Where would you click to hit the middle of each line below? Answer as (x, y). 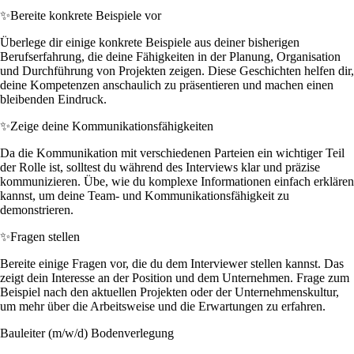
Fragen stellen (45, 236)
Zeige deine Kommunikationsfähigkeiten (112, 126)
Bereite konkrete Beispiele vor (86, 15)
